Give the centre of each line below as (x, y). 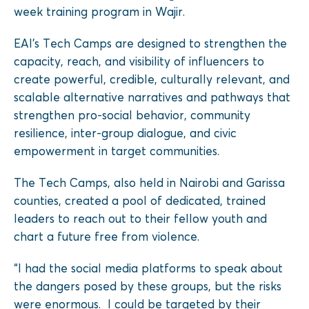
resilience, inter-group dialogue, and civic (125, 132)
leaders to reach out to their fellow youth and (140, 218)
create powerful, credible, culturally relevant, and (152, 79)
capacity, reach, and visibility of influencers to (139, 61)
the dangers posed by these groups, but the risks (148, 286)
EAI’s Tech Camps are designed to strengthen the (150, 43)
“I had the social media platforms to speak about (148, 268)
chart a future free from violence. (107, 236)
